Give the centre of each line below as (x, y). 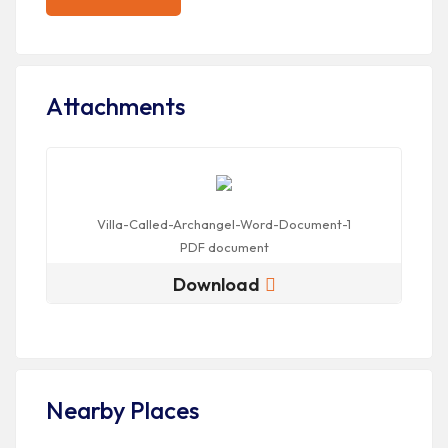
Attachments (115, 106)
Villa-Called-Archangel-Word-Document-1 (224, 224)
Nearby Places (122, 410)
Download (216, 285)
